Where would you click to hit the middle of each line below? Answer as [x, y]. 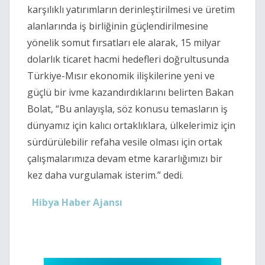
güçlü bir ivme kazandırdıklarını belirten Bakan [130, 93]
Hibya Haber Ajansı [77, 203]
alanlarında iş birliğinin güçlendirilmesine [118, 26]
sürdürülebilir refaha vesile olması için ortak [125, 142]
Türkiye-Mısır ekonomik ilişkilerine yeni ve [121, 76]
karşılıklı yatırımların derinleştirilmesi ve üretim [131, 10]
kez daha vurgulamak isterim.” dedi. [105, 175]
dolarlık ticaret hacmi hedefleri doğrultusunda [128, 59]
